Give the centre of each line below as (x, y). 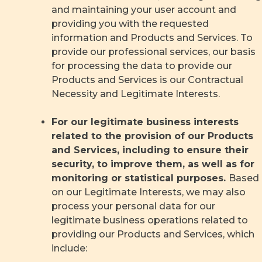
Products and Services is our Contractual (147, 80)
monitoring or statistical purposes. (140, 178)
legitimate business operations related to (150, 220)
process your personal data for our (133, 206)
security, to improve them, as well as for (153, 164)
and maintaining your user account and (144, 10)
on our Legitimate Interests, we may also (149, 192)
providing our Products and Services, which (153, 235)
